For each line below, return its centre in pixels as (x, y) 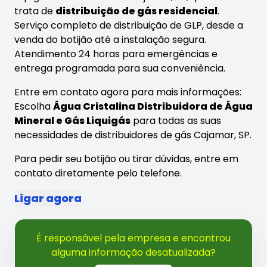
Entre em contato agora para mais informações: (128, 92)
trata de (35, 11)
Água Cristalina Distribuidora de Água (153, 107)
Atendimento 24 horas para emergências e (116, 54)
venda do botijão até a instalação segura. (110, 40)
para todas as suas (176, 121)
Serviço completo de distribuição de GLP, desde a (129, 26)
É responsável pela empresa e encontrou (133, 238)
